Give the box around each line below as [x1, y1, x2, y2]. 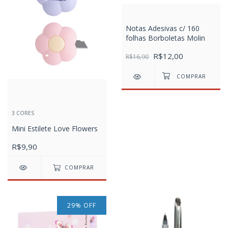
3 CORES [12, 109, 34, 117]
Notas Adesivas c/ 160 [126, 23, 199, 33]
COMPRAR [65, 164, 95, 172]
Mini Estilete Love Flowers [12, 124, 98, 134]
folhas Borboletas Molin [126, 33, 205, 43]
